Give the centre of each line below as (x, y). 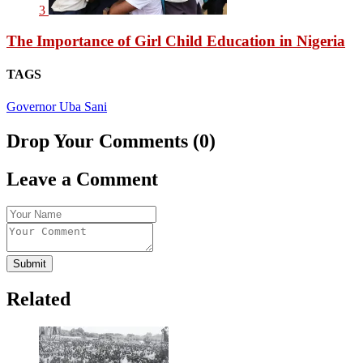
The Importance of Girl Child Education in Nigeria (176, 41)
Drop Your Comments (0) (111, 141)
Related (38, 299)
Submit (30, 264)
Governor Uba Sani (57, 106)
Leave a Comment (82, 179)
